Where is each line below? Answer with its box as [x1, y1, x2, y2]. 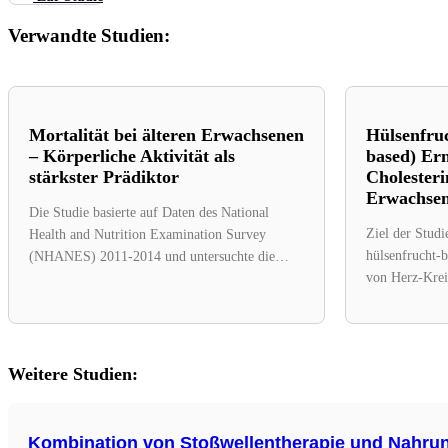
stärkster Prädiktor [29, 166, 179, 187]
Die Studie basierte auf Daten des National [29, 204, 269, 220]
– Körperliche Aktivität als [29, 145, 235, 166]
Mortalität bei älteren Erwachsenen [29, 124, 304, 145]
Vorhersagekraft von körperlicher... [29, 270, 227, 286]
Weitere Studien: [8, 363, 138, 384]
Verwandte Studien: [8, 25, 170, 47]
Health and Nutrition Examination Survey [29, 226, 266, 242]
